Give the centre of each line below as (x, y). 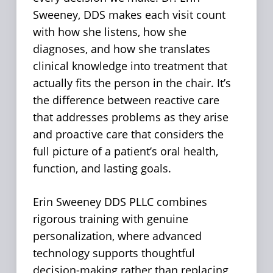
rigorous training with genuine (110, 219)
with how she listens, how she (109, 32)
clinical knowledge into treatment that (130, 66)
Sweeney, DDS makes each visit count (129, 15)
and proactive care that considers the (128, 134)
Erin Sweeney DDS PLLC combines (120, 202)
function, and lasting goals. (102, 168)
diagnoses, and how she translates (121, 49)
